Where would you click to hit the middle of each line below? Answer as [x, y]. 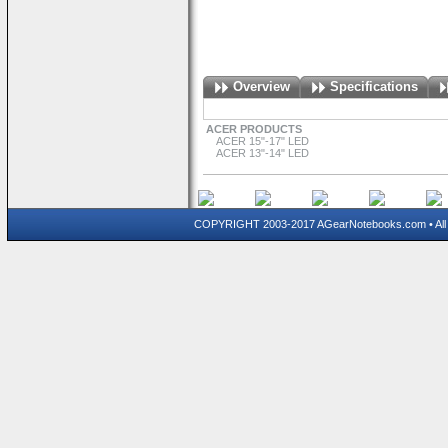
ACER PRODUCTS [254, 129]
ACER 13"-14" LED [262, 153]
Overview [261, 86]
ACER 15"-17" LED [262, 141]
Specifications [374, 86]
